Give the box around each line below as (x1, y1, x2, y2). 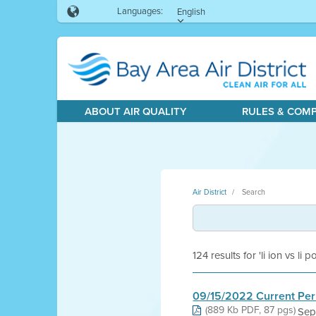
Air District (193, 186, 227, 197)
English (176, 5, 205, 18)
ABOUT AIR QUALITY (84, 104, 187, 119)
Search (242, 186, 266, 197)
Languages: (116, 4, 163, 18)
